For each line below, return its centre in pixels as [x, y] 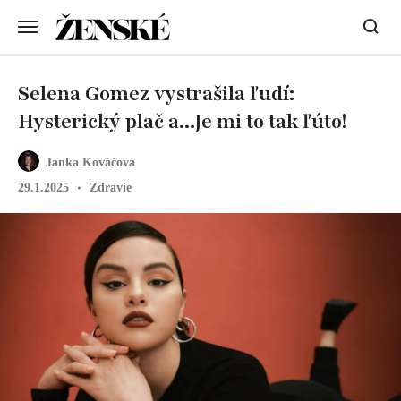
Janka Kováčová [90, 162]
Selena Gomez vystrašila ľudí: [156, 94]
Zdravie [111, 188]
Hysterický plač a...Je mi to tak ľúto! [182, 122]
